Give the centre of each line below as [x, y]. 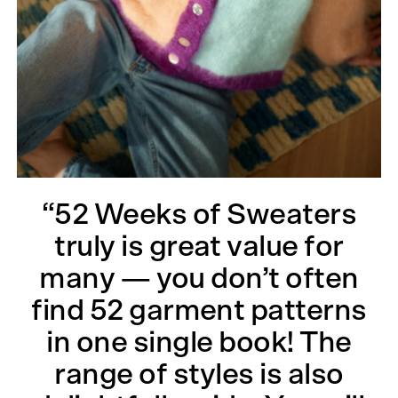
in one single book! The [199, 342]
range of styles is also [199, 374]
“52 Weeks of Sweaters [199, 215]
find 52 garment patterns [199, 310]
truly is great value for [199, 247]
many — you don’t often [199, 279]
